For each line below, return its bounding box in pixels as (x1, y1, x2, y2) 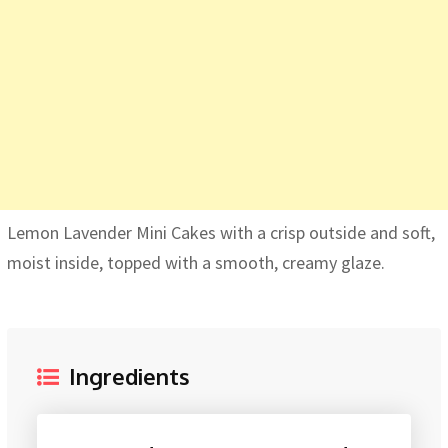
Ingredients (69, 361, 190, 390)
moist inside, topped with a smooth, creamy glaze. (7, 250, 385, 274)
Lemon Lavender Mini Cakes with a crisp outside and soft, (7, 220, 435, 244)
